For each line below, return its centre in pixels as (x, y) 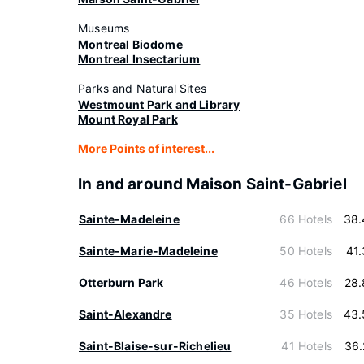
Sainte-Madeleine (129, 219)
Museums (104, 28)
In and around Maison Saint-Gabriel (212, 184)
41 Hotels (307, 346)
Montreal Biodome (130, 44)
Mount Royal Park (128, 119)
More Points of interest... (146, 148)
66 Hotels (306, 219)
